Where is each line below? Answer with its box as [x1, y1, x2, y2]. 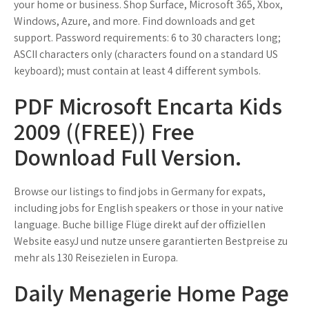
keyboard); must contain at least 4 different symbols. [14, 63, 261, 78]
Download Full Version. [14, 141, 241, 172]
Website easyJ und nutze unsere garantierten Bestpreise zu [14, 234, 288, 248]
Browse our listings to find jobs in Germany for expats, [14, 184, 266, 199]
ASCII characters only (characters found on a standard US [14, 47, 278, 61]
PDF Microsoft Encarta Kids [14, 90, 282, 121]
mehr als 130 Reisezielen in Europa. [14, 250, 178, 265]
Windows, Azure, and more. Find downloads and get [14, 14, 255, 28]
